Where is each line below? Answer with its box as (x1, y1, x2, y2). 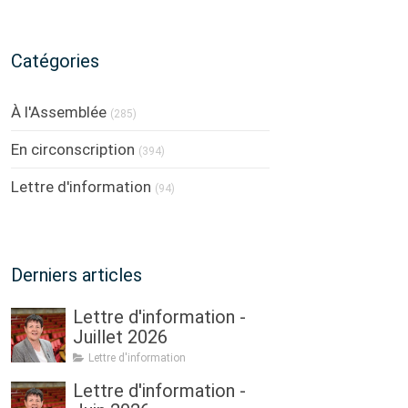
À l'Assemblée (11, 103, 107, 121)
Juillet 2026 (73, 326, 168, 348)
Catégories (11, 50, 99, 72)
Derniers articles (11, 264, 142, 286)
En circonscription (11, 140, 135, 158)
